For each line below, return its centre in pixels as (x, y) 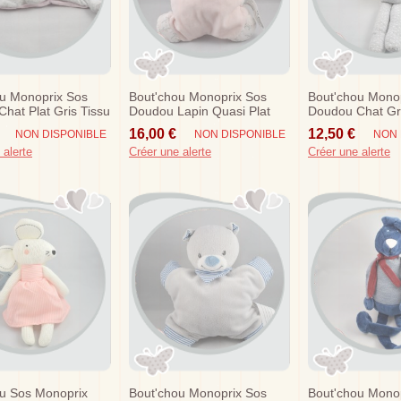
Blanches (334, 125)
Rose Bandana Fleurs (191, 125)
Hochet (149, 139)
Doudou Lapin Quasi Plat (200, 111)
